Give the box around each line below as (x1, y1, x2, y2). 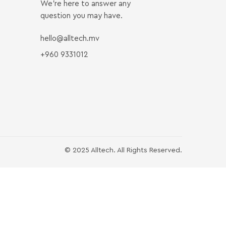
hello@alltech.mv (40, 34, 100, 42)
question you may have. (40, 12, 123, 20)
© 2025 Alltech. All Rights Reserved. (65, 146, 182, 154)
